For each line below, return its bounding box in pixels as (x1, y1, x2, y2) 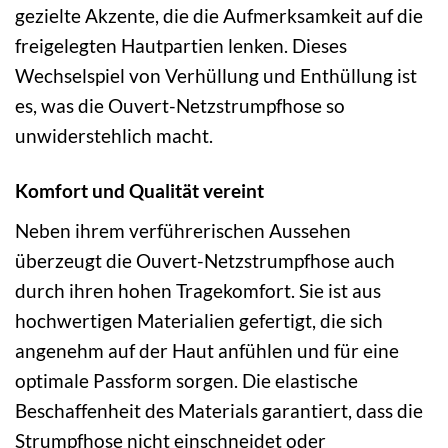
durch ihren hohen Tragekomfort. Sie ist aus (15, 279, 381, 303)
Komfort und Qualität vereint (15, 179, 264, 203)
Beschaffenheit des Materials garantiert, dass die (15, 399, 423, 423)
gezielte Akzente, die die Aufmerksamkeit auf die (15, 4, 423, 28)
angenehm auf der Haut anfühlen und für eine (15, 339, 399, 363)
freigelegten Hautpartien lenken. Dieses (15, 34, 347, 58)
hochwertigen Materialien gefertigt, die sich (15, 309, 383, 333)
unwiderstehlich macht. (15, 124, 213, 148)
